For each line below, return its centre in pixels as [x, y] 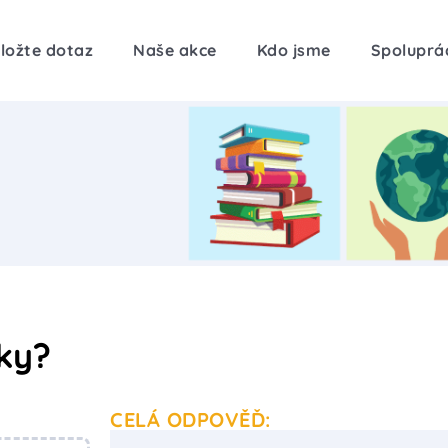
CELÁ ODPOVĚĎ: [190, 419]
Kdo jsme [293, 50]
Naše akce [175, 50]
